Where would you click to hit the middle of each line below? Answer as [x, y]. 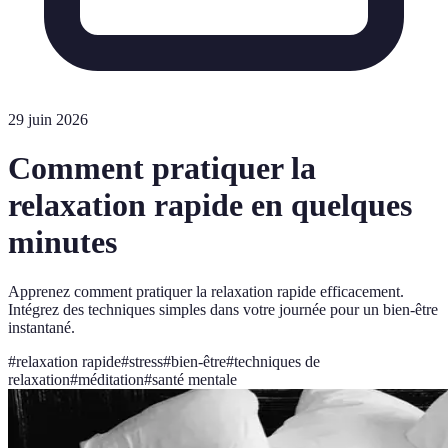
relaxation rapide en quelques [210, 205]
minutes [62, 242]
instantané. [41, 327]
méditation [111, 379]
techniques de [277, 361]
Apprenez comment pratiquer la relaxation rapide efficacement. [206, 291]
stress [146, 361]
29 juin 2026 [48, 119]
